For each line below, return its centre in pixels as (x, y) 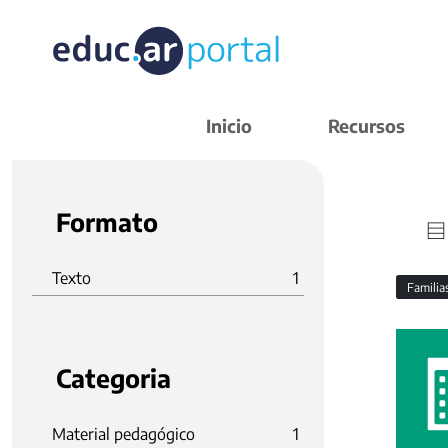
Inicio (229, 125)
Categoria (113, 378)
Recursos (366, 125)
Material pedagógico (123, 434)
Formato (107, 222)
